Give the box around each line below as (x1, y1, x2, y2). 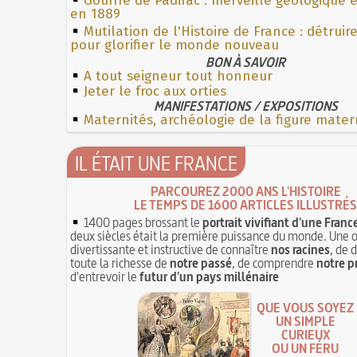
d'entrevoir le (70, 267, 139, 285)
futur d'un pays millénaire (139, 267, 279, 285)
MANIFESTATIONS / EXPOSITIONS (153, 96, 338, 115)
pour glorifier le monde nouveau (70, 36, 279, 53)
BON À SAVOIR (206, 53, 285, 71)
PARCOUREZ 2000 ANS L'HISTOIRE (150, 182, 341, 200)
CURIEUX (280, 326, 330, 344)
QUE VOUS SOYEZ (257, 299, 354, 317)
